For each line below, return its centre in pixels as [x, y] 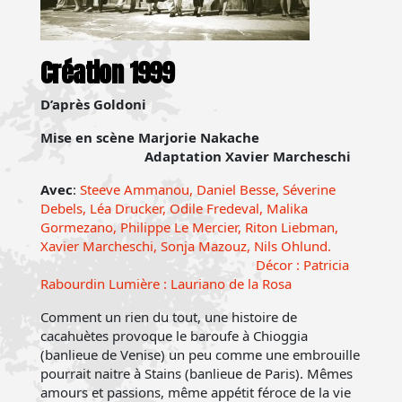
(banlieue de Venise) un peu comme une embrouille [200, 354]
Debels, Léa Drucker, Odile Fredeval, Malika [174, 208]
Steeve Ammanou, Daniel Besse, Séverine [208, 189]
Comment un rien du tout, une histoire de [169, 317]
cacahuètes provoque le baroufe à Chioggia [174, 336]
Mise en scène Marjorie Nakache [200, 137]
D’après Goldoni [93, 104]
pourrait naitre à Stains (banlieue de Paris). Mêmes [197, 373]
